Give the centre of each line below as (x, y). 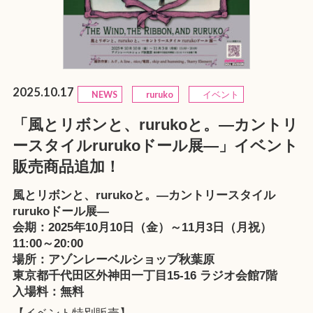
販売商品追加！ (66, 167)
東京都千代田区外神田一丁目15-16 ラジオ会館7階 (145, 275)
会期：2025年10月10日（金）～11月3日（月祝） (142, 227)
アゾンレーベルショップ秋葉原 (131, 259)
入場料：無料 (48, 291)
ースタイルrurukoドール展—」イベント (155, 146)
